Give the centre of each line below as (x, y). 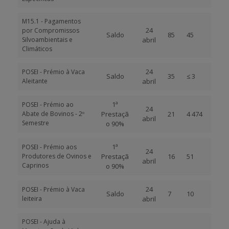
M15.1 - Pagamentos (51, 21)
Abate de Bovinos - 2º (53, 114)
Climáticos (37, 49)
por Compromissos (51, 30)
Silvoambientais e (47, 40)
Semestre (36, 123)
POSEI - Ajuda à (44, 222)
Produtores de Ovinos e (57, 156)
